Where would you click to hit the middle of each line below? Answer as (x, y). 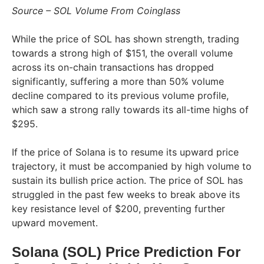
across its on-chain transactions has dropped (113, 67)
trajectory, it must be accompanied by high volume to (132, 166)
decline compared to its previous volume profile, (120, 95)
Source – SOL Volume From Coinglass (98, 10)
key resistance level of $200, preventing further (118, 208)
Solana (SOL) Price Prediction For (126, 252)
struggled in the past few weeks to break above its (126, 194)
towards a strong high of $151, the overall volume (122, 53)
